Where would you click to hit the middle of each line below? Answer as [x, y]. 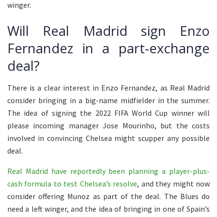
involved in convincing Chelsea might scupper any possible [108, 138]
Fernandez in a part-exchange [108, 48]
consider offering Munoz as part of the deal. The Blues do [108, 196]
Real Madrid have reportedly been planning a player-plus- [108, 171]
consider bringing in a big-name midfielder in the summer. [108, 100]
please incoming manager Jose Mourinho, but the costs [108, 125]
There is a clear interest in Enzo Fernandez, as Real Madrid [108, 87]
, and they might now [174, 183]
